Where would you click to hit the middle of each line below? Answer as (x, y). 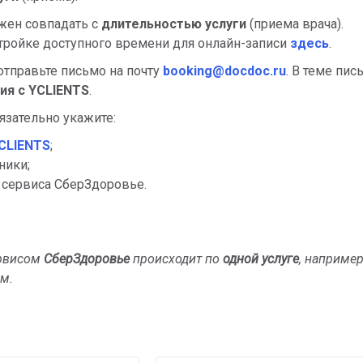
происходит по (176, 258)
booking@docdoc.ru (224, 70)
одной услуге (261, 258)
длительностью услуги (174, 23)
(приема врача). (295, 23)
